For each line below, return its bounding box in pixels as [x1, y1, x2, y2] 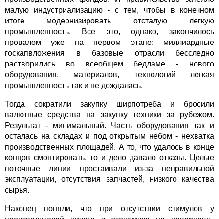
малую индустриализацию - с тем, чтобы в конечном [5, 6, 214, 15]
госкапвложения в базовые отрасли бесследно [5, 49, 214, 58]
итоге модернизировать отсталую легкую [5, 17, 214, 25]
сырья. [5, 186, 29, 195]
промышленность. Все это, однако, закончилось [5, 27, 214, 36]
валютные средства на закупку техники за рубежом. [5, 110, 214, 119]
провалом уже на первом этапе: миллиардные [5, 38, 214, 47]
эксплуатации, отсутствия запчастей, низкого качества [5, 175, 214, 184]
